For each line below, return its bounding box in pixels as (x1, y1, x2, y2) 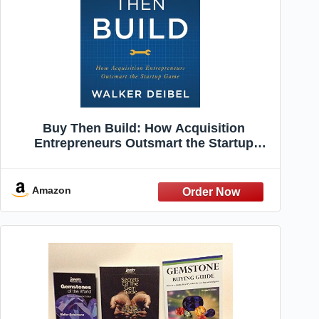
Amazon (32, 184, 71, 196)
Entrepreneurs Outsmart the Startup (34, 135, 254, 150)
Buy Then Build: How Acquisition (43, 120, 246, 135)
